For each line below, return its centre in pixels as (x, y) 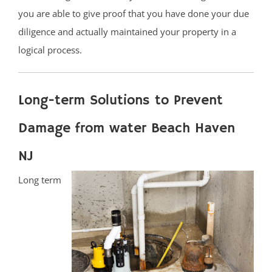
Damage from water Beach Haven (127, 128)
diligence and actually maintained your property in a (127, 31)
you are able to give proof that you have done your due (134, 13)
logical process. (50, 49)
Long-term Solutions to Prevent (121, 100)
